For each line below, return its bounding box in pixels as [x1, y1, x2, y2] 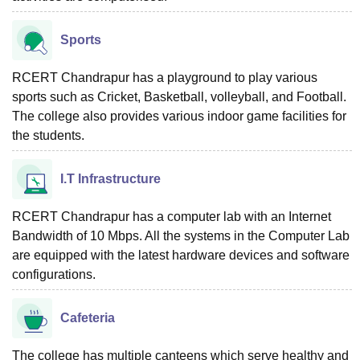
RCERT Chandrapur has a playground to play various [12, 70, 317, 84]
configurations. [12, 267, 102, 281]
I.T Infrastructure [60, 171, 161, 186]
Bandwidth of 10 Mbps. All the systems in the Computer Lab [12, 228, 350, 243]
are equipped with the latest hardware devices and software [12, 247, 350, 262]
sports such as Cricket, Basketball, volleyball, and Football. [12, 89, 346, 104]
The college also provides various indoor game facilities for [12, 108, 346, 123]
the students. [12, 128, 84, 142]
